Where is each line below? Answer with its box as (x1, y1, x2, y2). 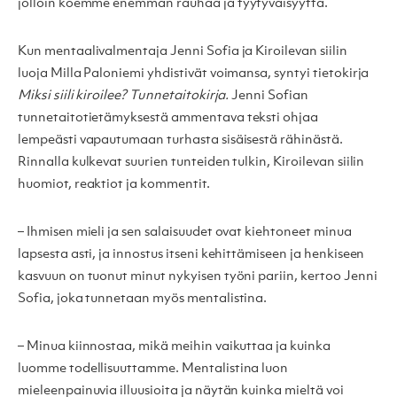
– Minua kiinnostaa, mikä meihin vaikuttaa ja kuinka (18, 340, 331, 354)
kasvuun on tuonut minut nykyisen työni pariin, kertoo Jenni (18, 270, 378, 284)
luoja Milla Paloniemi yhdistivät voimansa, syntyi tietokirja (18, 67, 370, 82)
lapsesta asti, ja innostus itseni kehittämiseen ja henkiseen (18, 248, 365, 262)
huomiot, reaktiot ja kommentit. (18, 178, 210, 192)
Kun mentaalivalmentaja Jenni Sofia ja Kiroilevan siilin (18, 45, 347, 59)
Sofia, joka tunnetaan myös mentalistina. (18, 292, 273, 307)
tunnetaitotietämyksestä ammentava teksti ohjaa (18, 112, 319, 126)
